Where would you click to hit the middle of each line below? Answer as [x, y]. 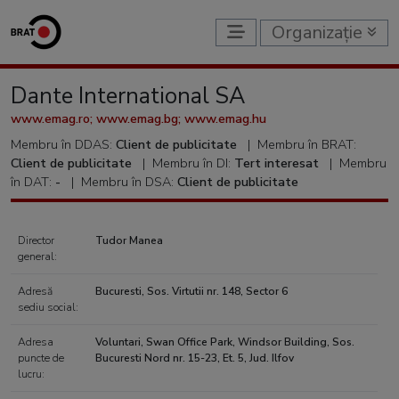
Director [36, 240]
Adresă [35, 291]
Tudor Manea [129, 240]
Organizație [319, 32]
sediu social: [48, 307]
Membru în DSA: [129, 182]
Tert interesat [277, 163]
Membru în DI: [193, 163]
